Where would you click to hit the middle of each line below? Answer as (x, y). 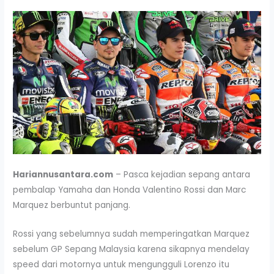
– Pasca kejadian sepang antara (182, 175)
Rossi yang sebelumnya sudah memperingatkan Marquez (131, 234)
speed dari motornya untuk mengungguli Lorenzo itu (121, 265)
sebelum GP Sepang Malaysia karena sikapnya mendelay (131, 250)
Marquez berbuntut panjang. (72, 206)
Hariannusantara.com (63, 175)
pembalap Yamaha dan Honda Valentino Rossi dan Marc (130, 190)
